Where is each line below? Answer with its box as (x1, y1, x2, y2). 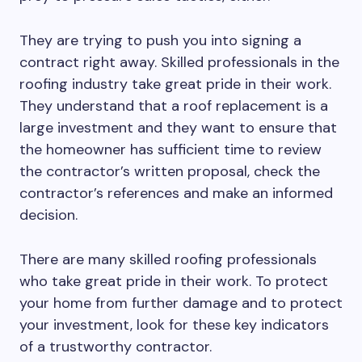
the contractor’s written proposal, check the (19, 162, 320, 181)
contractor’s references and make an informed (19, 183, 333, 203)
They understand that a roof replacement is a (19, 96, 328, 116)
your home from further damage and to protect (19, 293, 343, 313)
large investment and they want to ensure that (19, 118, 337, 137)
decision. (19, 205, 78, 225)
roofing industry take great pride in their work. (19, 74, 331, 94)
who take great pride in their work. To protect (19, 271, 328, 291)
